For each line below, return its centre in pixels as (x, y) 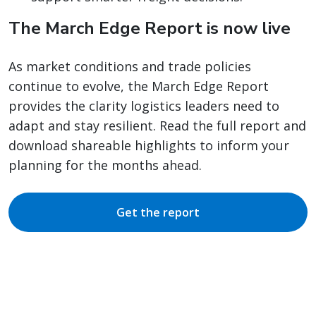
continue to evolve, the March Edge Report (139, 86)
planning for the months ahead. (105, 165)
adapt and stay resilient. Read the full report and (157, 126)
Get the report (158, 213)
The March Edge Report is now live (150, 29)
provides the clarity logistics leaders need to (144, 106)
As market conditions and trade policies (130, 67)
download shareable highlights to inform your (149, 146)
